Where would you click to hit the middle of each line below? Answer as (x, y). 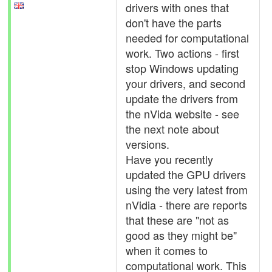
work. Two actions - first (182, 53)
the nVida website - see (182, 114)
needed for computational (187, 38)
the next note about (172, 129)
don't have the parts (174, 22)
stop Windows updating (182, 68)
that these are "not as (177, 220)
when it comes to (167, 250)
